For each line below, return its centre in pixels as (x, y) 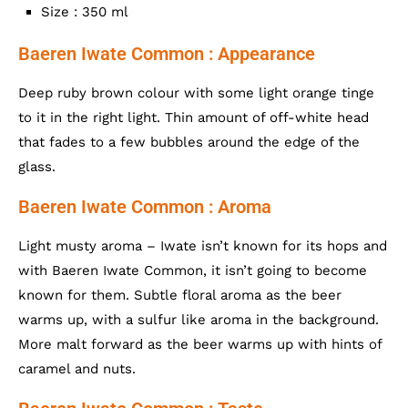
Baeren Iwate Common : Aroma (145, 206)
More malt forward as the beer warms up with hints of (200, 344)
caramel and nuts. (77, 368)
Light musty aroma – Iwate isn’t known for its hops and (203, 245)
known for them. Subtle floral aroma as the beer (180, 295)
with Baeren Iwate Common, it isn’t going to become (193, 270)
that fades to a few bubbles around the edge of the (189, 142)
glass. (37, 166)
